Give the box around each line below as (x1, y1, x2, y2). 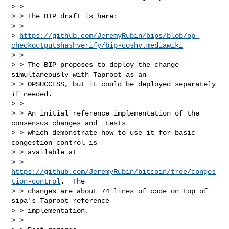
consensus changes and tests (11, 119, 126, 127)
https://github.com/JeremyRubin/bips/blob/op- (19, 31, 200, 40)
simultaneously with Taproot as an (11, 70, 147, 79)
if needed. (11, 89, 53, 98)
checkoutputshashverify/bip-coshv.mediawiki (11, 41, 184, 50)
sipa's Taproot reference (11, 196, 110, 205)
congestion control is (11, 138, 98, 147)
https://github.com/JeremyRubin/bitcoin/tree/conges (11, 167, 216, 176)
